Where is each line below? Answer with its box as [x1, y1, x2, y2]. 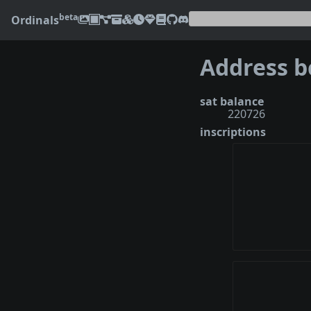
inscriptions [200, 124, 266, 140]
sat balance [200, 93, 264, 109]
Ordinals [11, 12, 59, 28]
